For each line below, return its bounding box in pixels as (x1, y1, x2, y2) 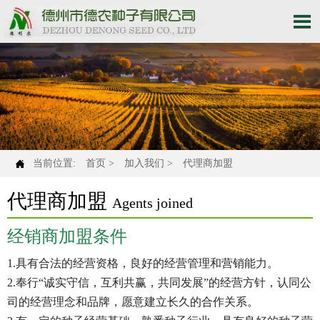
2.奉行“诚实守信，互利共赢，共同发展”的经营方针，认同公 (7, 276, 311, 289)
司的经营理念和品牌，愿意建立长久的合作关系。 (7, 295, 259, 308)
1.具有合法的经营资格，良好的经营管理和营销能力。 (7, 256, 279, 269)
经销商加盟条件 (7, 226, 127, 246)
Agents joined (112, 195, 193, 211)
